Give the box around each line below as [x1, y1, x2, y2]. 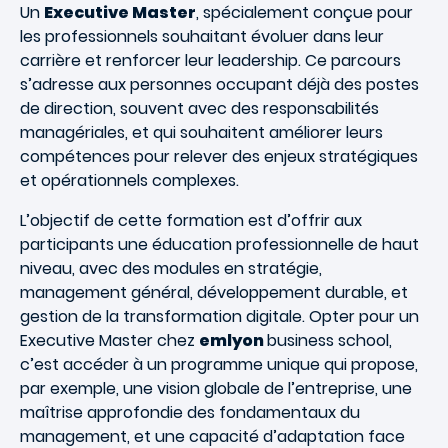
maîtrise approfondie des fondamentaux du [20, 401, 360, 424]
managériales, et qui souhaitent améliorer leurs [20, 121, 383, 144]
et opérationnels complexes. [20, 169, 239, 192]
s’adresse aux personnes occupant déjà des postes [20, 73, 419, 96]
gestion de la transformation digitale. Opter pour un [20, 305, 419, 328]
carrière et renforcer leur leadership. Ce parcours [20, 49, 401, 72]
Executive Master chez [20, 329, 199, 352]
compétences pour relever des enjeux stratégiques [20, 145, 418, 168]
